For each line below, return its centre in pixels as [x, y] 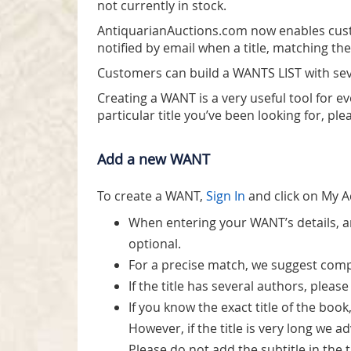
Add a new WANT [154, 159]
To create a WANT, [152, 195]
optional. [155, 243]
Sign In [226, 195]
